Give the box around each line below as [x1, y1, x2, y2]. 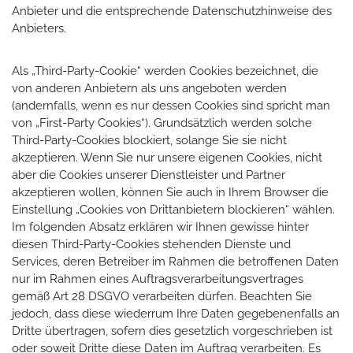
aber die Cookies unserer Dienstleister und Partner [12, 167, 285, 182]
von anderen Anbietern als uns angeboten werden [12, 80, 287, 95]
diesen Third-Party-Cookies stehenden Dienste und [12, 236, 291, 251]
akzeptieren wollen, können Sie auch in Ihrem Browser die [12, 184, 329, 199]
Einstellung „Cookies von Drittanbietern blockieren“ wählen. [12, 202, 335, 217]
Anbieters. [12, 20, 66, 35]
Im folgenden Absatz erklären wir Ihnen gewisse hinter [12, 219, 309, 234]
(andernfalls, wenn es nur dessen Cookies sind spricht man [12, 98, 330, 113]
